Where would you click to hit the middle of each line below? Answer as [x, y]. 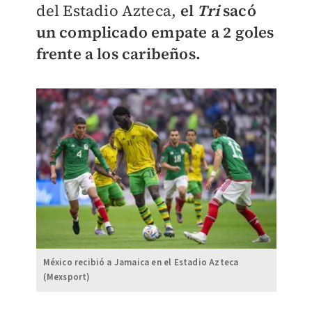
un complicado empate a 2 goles [155, 32]
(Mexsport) [67, 278]
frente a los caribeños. [118, 54]
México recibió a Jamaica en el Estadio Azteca [141, 263]
